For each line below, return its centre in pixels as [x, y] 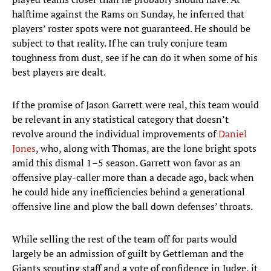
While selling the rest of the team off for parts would [125, 239]
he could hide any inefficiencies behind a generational [129, 192]
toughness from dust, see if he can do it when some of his [135, 58]
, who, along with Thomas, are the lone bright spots [146, 149]
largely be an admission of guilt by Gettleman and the [128, 254]
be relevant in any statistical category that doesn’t [120, 119]
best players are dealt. [59, 72]
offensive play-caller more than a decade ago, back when [133, 178]
